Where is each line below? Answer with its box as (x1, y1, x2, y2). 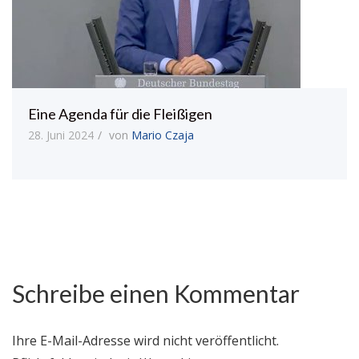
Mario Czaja (131, 127, 194, 143)
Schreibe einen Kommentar (12, 278, 300, 308)
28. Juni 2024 (28, 127, 94, 143)
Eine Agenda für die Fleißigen (28, 104, 212, 123)
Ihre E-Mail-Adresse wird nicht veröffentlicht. (12, 331, 279, 349)
